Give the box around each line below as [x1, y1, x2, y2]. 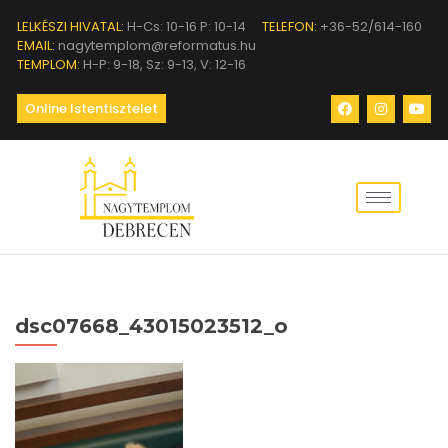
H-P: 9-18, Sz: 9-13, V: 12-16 [80, 55, 246, 74]
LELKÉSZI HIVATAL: [17, 17, 124, 36]
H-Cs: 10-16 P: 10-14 [124, 17, 246, 36]
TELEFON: [262, 17, 317, 36]
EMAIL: [17, 36, 55, 55]
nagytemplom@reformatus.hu [55, 36, 256, 55]
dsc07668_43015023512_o [15, 314, 288, 338]
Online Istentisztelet [25, 99, 158, 118]
